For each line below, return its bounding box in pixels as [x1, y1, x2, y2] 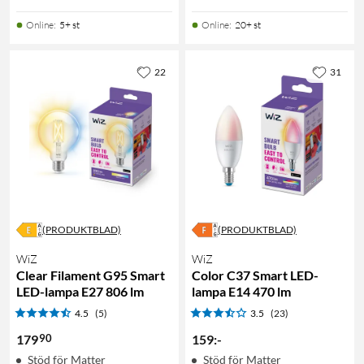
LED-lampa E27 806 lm [16, 283, 144, 299]
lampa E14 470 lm [192, 283, 291, 299]
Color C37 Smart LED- [192, 266, 318, 283]
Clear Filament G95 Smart [16, 266, 165, 283]
